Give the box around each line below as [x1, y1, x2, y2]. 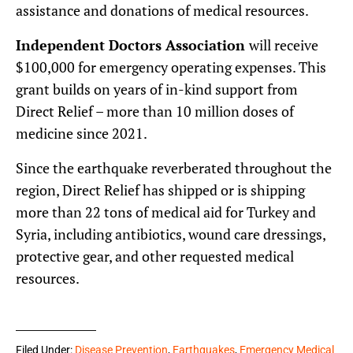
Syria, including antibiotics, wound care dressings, [16, 224, 325, 243]
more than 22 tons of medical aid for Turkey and [16, 202, 316, 221]
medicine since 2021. [16, 123, 147, 143]
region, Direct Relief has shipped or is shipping [16, 180, 305, 199]
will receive [249, 35, 318, 54]
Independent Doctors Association [16, 35, 249, 54]
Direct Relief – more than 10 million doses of [16, 101, 294, 121]
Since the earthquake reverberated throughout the [16, 158, 332, 177]
